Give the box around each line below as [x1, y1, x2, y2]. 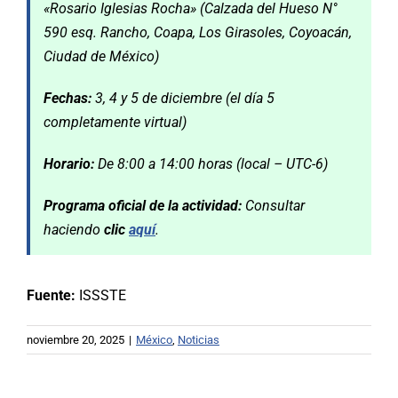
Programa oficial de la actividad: [44, 197, 242, 215]
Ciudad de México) [44, 48, 159, 66]
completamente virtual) [44, 114, 187, 131]
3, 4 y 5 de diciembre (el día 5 [92, 90, 275, 107]
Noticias [178, 333, 219, 347]
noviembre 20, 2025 [27, 333, 124, 347]
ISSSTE [79, 287, 126, 305]
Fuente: [27, 287, 79, 305]
